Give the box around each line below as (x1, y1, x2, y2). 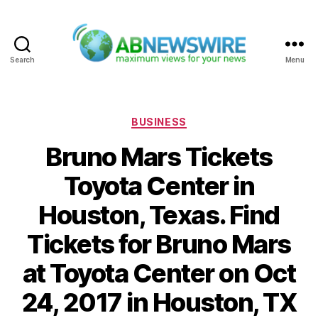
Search (10, 55, 35, 64)
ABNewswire (158, 64, 234, 79)
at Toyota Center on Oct (22, 258, 296, 290)
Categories (158, 111, 221, 126)
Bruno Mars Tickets (45, 141, 273, 173)
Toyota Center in (63, 170, 255, 202)
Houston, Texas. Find (38, 199, 280, 231)
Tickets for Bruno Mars (27, 229, 291, 261)
